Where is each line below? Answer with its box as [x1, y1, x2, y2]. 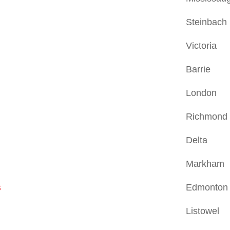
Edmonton [186, 182, 228, 193]
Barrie [186, 64, 211, 74]
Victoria [186, 40, 217, 51]
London [186, 87, 217, 98]
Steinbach [186, 16, 227, 27]
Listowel [186, 205, 220, 216]
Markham [186, 158, 225, 169]
